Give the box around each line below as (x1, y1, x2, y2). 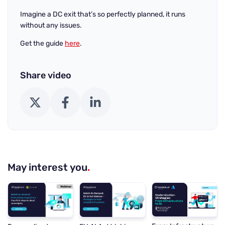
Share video (20, 70, 71, 81)
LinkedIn (94, 97, 122, 106)
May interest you (8, 161, 87, 173)
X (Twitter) (34, 97, 61, 106)
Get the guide (20, 39, 65, 48)
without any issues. (20, 21, 82, 30)
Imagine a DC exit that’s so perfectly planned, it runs (20, 10, 185, 19)
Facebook (64, 97, 96, 106)
